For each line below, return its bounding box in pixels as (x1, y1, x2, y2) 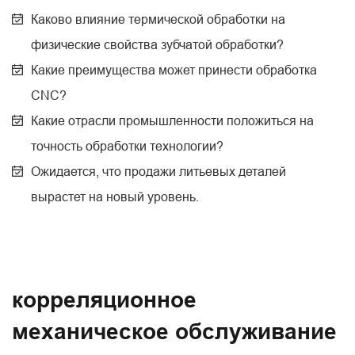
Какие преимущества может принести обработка (31, 63, 317, 78)
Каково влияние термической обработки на (31, 12, 285, 27)
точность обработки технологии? (31, 139, 223, 154)
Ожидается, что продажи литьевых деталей (31, 164, 286, 179)
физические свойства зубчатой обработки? (31, 37, 284, 52)
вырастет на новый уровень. (31, 189, 199, 204)
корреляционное (12, 287, 197, 314)
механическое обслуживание (12, 319, 337, 345)
